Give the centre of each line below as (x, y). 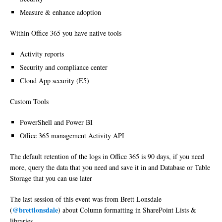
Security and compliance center (64, 67)
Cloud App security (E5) (55, 81)
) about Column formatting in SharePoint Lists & (127, 210)
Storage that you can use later (51, 178)
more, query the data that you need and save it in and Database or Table (110, 167)
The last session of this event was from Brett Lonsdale (86, 199)
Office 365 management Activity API (72, 136)
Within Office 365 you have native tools (66, 33)
